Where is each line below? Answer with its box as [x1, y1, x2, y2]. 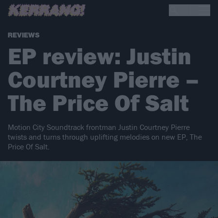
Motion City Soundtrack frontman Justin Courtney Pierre [8, 122, 190, 132]
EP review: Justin [8, 41, 191, 71]
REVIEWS [8, 31, 39, 40]
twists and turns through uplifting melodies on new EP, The [8, 132, 202, 142]
